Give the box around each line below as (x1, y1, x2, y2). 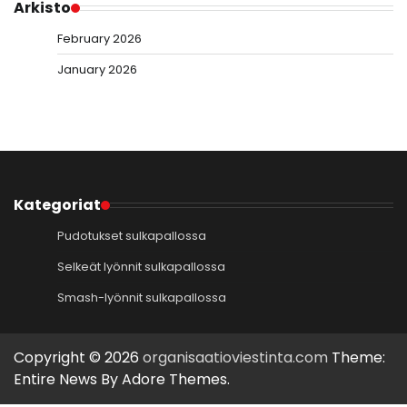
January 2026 (57, 61, 137, 79)
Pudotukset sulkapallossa (57, 227, 206, 245)
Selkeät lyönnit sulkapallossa (57, 258, 225, 276)
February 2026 (57, 30, 142, 48)
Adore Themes (122, 369, 227, 391)
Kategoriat (14, 194, 101, 216)
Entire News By (14, 369, 122, 391)
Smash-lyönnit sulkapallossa (57, 289, 226, 307)
